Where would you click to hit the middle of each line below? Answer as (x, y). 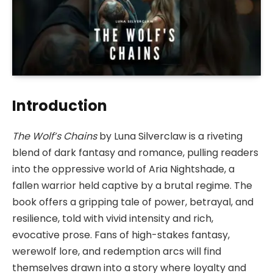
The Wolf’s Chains (55, 136)
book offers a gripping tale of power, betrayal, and (133, 202)
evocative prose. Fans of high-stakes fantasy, (121, 235)
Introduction (60, 105)
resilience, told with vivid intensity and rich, (113, 218)
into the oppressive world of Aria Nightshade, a (123, 169)
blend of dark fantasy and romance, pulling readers (135, 152)
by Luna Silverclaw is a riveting (170, 136)
